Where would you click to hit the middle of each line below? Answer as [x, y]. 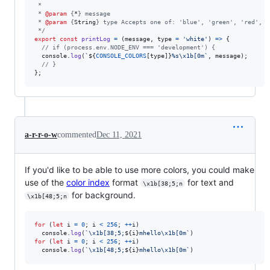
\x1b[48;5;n [47, 196]
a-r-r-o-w [41, 134]
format [125, 182]
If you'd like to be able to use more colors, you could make [140, 169]
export [45, 39]
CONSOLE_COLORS [121, 55]
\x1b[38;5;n [162, 183]
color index [88, 182]
